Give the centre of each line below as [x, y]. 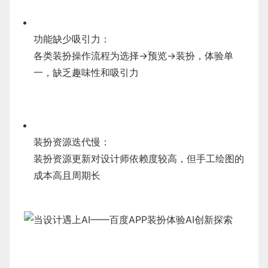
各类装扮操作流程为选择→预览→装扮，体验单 [133, 56]
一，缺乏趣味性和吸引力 [86, 72]
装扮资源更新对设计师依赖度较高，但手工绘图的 [139, 159]
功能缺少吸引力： [72, 39]
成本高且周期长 [67, 175]
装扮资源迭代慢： [72, 142]
